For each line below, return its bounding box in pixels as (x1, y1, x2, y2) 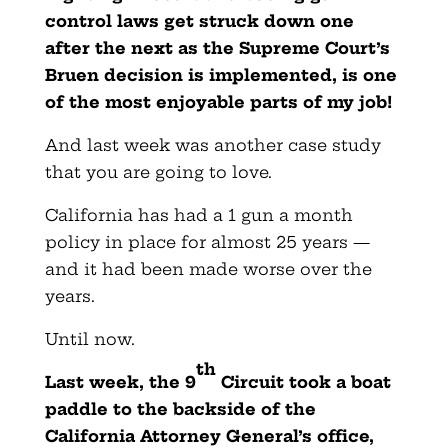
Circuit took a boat (215, 372, 391, 393)
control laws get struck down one (44, 11, 354, 32)
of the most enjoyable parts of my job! (44, 92, 392, 113)
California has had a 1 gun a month (44, 205, 353, 226)
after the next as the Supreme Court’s (44, 38, 390, 59)
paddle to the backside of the (44, 399, 316, 420)
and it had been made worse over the (44, 259, 372, 280)
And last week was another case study (44, 135, 381, 156)
